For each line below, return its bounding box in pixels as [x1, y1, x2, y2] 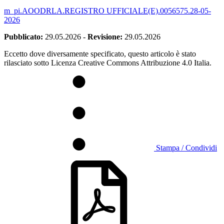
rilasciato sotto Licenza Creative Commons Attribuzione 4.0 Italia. [4, 58, 211, 67]
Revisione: [87, 32, 122, 41]
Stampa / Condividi [156, 143, 217, 152]
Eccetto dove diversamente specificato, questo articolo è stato [4, 49, 196, 58]
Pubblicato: [4, 32, 43, 41]
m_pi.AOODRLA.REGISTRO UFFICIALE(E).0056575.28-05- [4, 6, 211, 15]
